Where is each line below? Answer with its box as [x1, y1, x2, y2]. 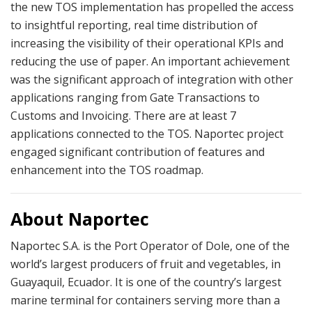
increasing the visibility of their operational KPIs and [10, 36, 283, 52]
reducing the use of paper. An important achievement [10, 54, 290, 70]
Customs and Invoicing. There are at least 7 [10, 108, 236, 124]
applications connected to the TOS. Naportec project [10, 126, 283, 142]
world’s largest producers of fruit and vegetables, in [10, 256, 281, 272]
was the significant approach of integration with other [10, 72, 293, 88]
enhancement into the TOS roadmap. [10, 162, 203, 178]
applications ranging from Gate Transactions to [10, 90, 260, 106]
